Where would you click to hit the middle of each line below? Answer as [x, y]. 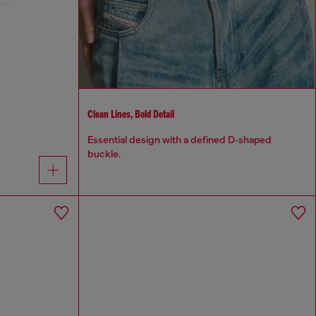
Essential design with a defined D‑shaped [180, 140]
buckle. [104, 154]
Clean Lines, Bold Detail [131, 115]
